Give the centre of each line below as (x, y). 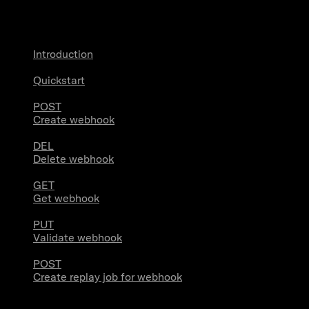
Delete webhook (73, 159)
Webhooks (38, 14)
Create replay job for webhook (108, 277)
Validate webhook (78, 238)
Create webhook (74, 120)
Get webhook (66, 199)
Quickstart (59, 81)
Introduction (63, 54)
